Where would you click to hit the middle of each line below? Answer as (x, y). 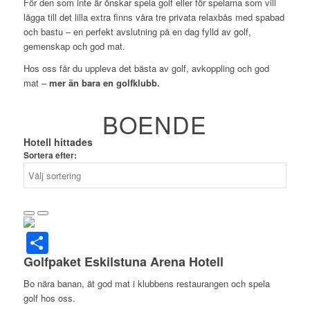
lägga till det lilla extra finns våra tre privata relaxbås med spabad (154, 17)
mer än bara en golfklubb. (104, 83)
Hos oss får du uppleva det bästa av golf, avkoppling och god (146, 69)
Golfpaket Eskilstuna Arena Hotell (123, 261)
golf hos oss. (49, 298)
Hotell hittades (58, 142)
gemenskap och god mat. (74, 46)
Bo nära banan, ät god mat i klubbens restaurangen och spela (146, 283)
